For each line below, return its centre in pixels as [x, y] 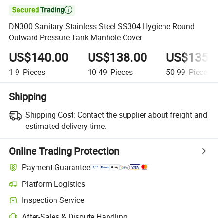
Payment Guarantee [56, 168]
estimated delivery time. [66, 126]
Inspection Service [53, 200]
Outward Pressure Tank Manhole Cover [76, 38]
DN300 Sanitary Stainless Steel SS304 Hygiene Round [102, 27]
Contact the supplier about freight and [142, 115]
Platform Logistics [54, 184]
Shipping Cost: [50, 115]
